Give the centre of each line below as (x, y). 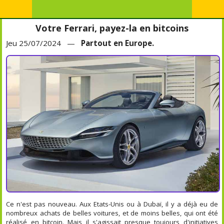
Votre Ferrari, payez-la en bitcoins (112, 28)
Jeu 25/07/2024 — (44, 43)
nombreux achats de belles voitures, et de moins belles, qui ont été (112, 213)
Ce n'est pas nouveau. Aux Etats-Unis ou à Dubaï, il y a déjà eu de (112, 204)
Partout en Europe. (118, 43)
